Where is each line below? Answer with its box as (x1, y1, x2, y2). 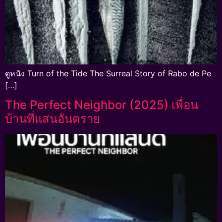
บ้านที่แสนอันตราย (5, 111, 100, 126)
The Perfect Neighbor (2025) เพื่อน (5, 98, 198, 112)
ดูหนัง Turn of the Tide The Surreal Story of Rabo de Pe (5, 68, 211, 78)
